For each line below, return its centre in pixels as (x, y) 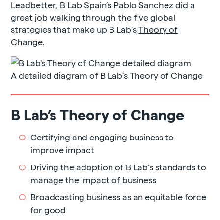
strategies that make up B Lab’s (75, 29)
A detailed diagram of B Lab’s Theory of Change (107, 75)
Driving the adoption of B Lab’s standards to (119, 166)
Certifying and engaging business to (102, 137)
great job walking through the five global (93, 17)
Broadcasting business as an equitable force (119, 196)
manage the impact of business (94, 179)
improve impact (63, 149)
